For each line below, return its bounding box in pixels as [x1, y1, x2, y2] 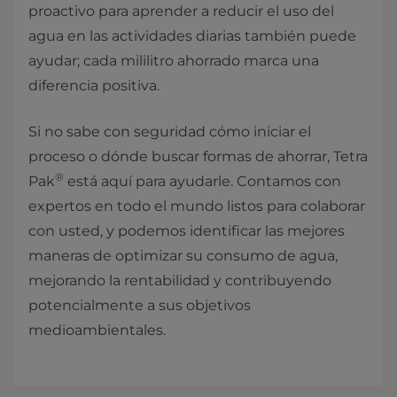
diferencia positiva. [28, 77, 160, 95]
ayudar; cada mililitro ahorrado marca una [28, 52, 319, 70]
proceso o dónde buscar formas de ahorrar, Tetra [28, 148, 368, 166]
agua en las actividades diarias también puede [28, 27, 356, 45]
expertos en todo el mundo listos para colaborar [28, 198, 365, 215]
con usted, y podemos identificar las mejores [28, 222, 345, 240]
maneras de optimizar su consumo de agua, [28, 247, 338, 265]
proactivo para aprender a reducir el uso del [28, 3, 334, 20]
